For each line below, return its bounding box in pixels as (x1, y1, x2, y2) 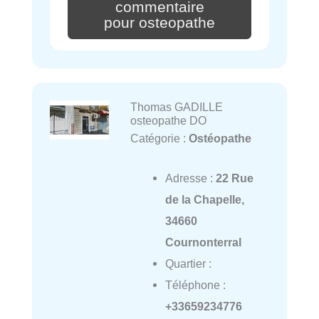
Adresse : (164, 172, 216, 185)
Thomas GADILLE (130, 100, 223, 113)
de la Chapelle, (164, 193, 244, 206)
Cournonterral (164, 236, 241, 249)
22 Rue (215, 172, 253, 185)
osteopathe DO (130, 113, 206, 127)
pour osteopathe (104, 14, 215, 31)
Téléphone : (164, 278, 226, 292)
